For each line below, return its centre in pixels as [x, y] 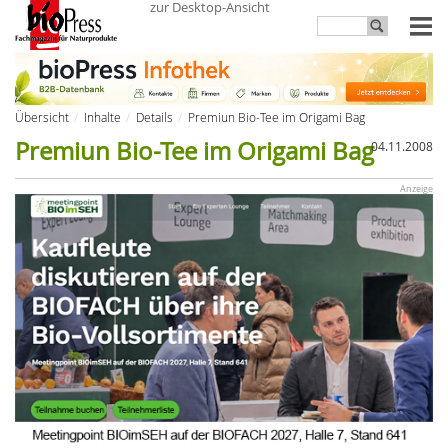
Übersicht [42, 116]
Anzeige [416, 188]
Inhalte [102, 116]
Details [154, 116]
